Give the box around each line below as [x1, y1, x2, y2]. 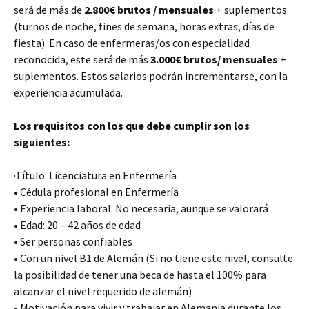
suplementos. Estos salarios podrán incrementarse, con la [14, 69, 288, 83]
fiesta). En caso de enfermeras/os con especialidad [14, 36, 250, 50]
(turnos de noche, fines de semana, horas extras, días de [14, 19, 275, 33]
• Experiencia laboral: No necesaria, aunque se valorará [14, 201, 268, 215]
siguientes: [14, 135, 70, 149]
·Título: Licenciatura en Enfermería [14, 168, 177, 182]
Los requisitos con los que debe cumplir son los [14, 119, 250, 132]
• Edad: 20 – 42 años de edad [14, 218, 143, 232]
